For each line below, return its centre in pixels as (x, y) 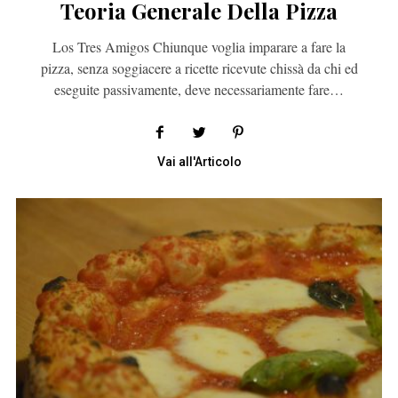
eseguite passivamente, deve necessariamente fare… (199, 90)
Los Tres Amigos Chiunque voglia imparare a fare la (199, 47)
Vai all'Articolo (199, 162)
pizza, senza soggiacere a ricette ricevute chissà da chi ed (199, 68)
